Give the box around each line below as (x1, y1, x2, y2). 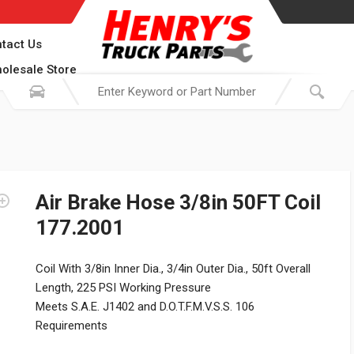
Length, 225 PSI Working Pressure (36, 281, 211, 295)
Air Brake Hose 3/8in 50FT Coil (36, 190, 321, 214)
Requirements (36, 318, 107, 333)
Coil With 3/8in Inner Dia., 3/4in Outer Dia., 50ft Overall (36, 262, 311, 276)
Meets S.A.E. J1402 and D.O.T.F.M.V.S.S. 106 (36, 299, 254, 314)
